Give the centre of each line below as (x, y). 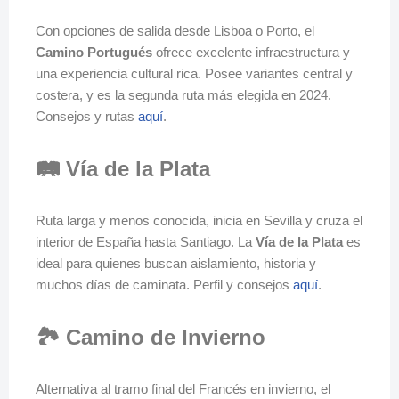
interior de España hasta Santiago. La (146, 242)
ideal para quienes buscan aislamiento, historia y (176, 263)
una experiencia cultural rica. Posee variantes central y (194, 73)
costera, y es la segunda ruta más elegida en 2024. (183, 95)
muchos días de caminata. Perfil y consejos (164, 285)
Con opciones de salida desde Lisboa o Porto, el (175, 31)
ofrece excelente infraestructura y (251, 52)
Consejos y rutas (87, 116)
